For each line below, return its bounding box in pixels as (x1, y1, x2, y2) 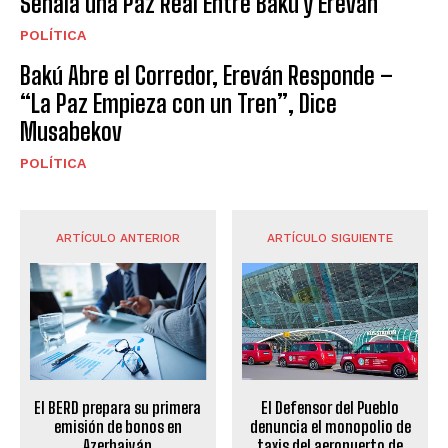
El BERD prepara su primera (34, 398, 202, 418)
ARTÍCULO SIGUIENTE (267, 230, 394, 245)
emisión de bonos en (53, 417, 182, 437)
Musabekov (20, 116, 122, 146)
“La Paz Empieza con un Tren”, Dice (20, 88, 337, 118)
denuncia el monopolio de (249, 417, 411, 437)
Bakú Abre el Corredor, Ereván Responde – (20, 60, 393, 90)
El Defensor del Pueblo (261, 398, 400, 418)
